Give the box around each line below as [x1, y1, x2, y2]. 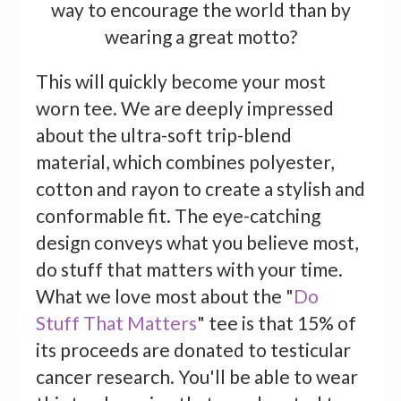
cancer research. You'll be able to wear [36, 365, 358, 388]
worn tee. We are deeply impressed [36, 97, 334, 120]
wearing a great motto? [104, 25, 297, 48]
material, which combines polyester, [36, 150, 334, 174]
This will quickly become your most [36, 70, 326, 93]
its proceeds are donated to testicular [36, 338, 351, 362]
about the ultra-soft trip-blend [36, 124, 292, 147]
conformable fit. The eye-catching [36, 204, 320, 227]
